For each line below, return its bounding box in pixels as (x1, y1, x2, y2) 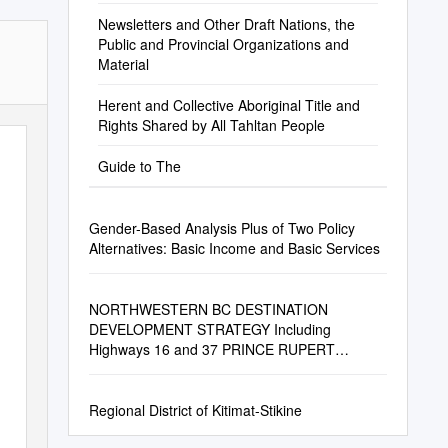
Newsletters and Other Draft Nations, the (97, 14, 355, 34)
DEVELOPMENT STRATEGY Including (88, 319, 331, 339)
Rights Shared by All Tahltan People (97, 115, 325, 135)
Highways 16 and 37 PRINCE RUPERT (88, 339, 335, 359)
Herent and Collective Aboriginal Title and (97, 95, 360, 115)
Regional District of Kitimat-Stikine (88, 400, 302, 420)
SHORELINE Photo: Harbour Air (88, 359, 291, 379)
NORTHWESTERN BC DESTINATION (88, 299, 328, 319)
